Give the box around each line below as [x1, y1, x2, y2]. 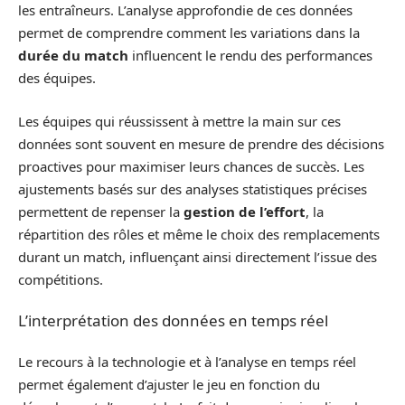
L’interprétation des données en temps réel [18, 310, 328, 331]
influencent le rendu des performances [128, 46, 372, 64]
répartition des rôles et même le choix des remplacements [18, 224, 380, 243]
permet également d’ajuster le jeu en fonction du [18, 374, 320, 393]
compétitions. [18, 269, 103, 288]
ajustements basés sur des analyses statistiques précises [18, 179, 367, 198]
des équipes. [18, 69, 96, 87]
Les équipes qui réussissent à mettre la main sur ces [18, 111, 341, 130]
